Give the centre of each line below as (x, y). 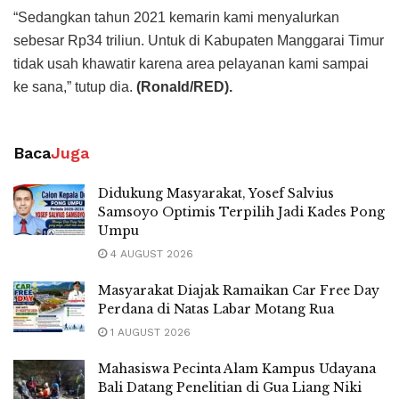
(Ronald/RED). (184, 86)
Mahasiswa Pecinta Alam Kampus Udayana (237, 368)
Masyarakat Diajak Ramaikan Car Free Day (239, 290)
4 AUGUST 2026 (150, 253)
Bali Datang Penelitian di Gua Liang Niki (230, 387)
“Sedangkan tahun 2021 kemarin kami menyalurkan (176, 17)
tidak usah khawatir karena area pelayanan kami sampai (191, 63)
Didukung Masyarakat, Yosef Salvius (216, 193)
